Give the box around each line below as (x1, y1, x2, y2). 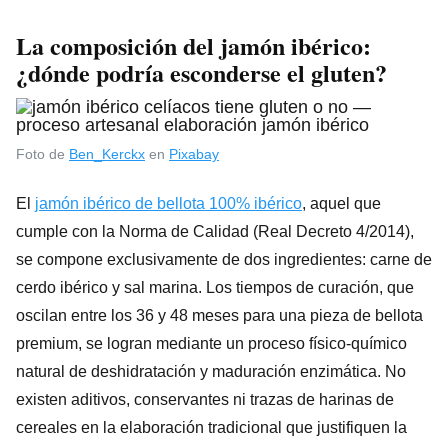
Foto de (16, 145, 69, 162)
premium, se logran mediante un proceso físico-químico (16, 334, 407, 352)
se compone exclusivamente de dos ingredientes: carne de (16, 250, 432, 268)
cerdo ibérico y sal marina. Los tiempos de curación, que (16, 278, 414, 296)
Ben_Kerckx (69, 145, 145, 162)
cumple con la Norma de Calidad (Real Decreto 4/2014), (16, 222, 414, 240)
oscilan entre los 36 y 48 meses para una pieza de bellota (16, 306, 423, 324)
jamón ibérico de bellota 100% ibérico (35, 194, 302, 212)
